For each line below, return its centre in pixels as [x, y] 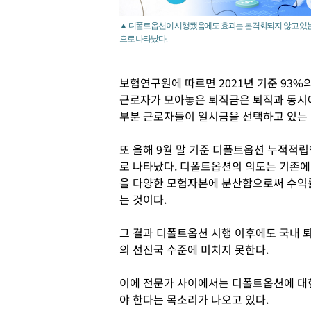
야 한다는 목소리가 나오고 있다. [194, 299]
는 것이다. [143, 199]
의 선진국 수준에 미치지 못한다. [194, 249]
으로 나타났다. [143, 39]
